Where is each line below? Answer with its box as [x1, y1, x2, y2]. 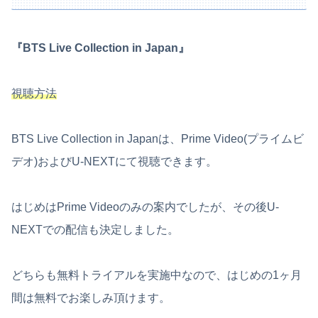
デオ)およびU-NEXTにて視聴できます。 [11, 155, 217, 168]
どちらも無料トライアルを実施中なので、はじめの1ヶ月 [11, 268, 302, 281]
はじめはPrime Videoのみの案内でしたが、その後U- [11, 200, 279, 213]
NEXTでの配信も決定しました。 [11, 223, 179, 236]
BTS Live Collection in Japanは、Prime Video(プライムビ [11, 132, 304, 145]
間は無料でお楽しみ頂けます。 [11, 291, 170, 304]
